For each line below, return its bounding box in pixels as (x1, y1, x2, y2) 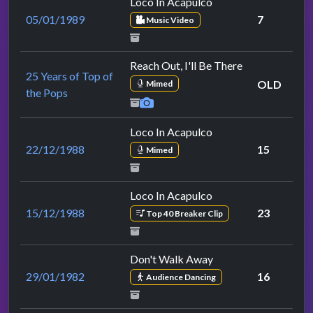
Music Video (144, 14, 194, 25)
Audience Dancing (144, 271, 216, 282)
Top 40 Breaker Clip (144, 208, 223, 219)
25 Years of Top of (26, 68, 113, 82)
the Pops (26, 85, 68, 99)
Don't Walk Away (130, 252, 213, 265)
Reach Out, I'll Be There (130, 58, 242, 72)
